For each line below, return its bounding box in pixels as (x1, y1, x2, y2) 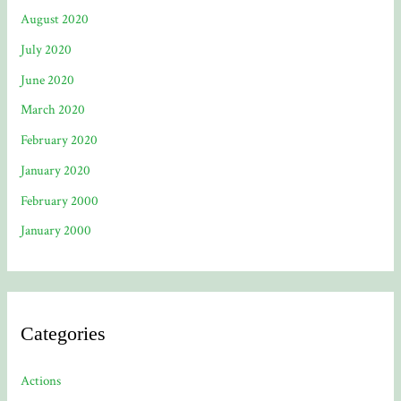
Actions (21, 372, 62, 390)
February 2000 (21, 192, 99, 209)
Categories (21, 321, 107, 345)
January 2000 (21, 222, 92, 240)
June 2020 (21, 71, 75, 89)
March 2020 (21, 101, 86, 119)
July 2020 (21, 40, 73, 58)
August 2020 (21, 11, 90, 29)
